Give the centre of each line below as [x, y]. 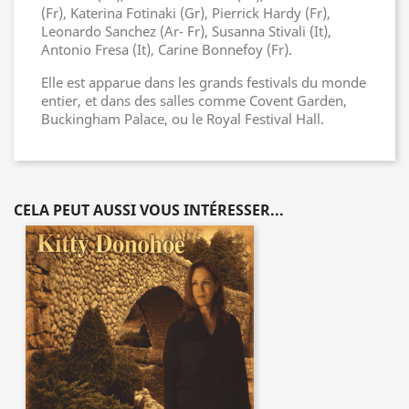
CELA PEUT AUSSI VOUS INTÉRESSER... [149, 210]
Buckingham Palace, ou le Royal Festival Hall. [183, 119]
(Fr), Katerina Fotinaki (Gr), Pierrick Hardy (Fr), [186, 13]
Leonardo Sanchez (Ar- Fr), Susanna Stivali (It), [186, 31]
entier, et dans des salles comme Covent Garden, [194, 100]
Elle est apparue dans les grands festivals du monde [204, 82]
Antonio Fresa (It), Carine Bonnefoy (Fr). [167, 49]
